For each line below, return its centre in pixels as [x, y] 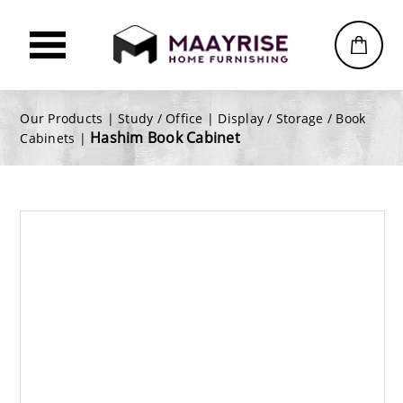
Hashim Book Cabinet [165, 138]
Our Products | [69, 118]
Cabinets [48, 138]
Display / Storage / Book [292, 118]
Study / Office [161, 118]
